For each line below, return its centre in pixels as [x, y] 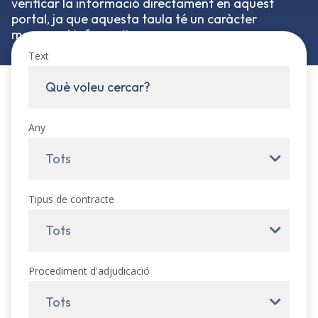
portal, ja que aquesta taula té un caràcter [134, 19]
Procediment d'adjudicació [89, 271]
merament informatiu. [75, 34]
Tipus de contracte [71, 199]
